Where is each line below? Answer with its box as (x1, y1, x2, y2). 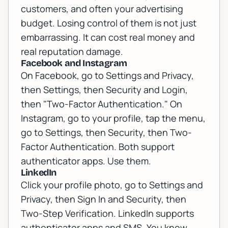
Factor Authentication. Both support (21, 140, 175, 153)
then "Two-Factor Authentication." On (21, 98, 182, 110)
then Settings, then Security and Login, (21, 83, 188, 96)
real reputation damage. (21, 45, 123, 58)
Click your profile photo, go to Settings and (21, 179, 203, 191)
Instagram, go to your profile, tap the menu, (21, 112, 206, 125)
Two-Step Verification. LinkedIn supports (21, 207, 194, 220)
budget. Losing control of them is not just (21, 17, 196, 30)
